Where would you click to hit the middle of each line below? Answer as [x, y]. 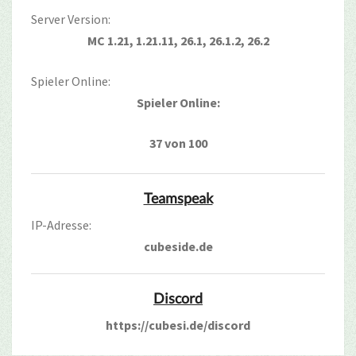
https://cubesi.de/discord [178, 325]
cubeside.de [178, 247]
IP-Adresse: [61, 225]
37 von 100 [178, 143]
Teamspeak [178, 198]
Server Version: [71, 19]
